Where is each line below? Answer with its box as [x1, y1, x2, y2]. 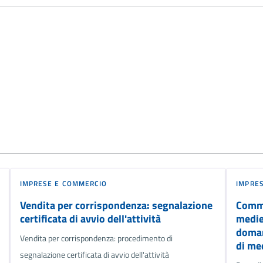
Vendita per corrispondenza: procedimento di [19, 231, 173, 245]
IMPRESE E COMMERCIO [19, 177, 107, 189]
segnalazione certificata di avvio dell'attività [19, 248, 169, 261]
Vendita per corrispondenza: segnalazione [19, 197, 213, 213]
